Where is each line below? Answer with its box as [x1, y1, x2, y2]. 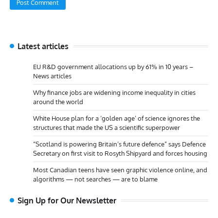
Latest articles [18, 41, 69, 51]
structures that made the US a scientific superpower [33, 124, 180, 131]
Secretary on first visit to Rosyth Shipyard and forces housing [33, 149, 207, 157]
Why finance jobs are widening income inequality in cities [33, 89, 196, 96]
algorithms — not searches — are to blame [33, 175, 158, 183]
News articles [33, 72, 72, 80]
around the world [33, 98, 83, 106]
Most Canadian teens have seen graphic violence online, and [33, 166, 207, 174]
